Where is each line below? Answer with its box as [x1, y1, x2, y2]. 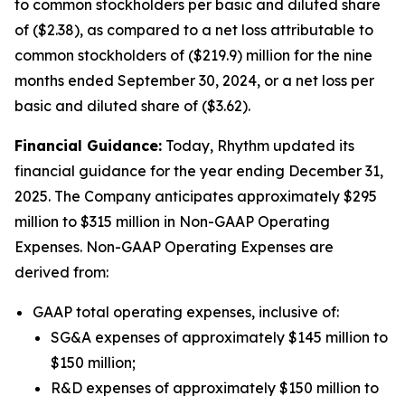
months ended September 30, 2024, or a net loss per [14, 71, 374, 89]
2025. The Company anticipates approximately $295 [14, 187, 377, 205]
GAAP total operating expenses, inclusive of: [33, 303, 339, 321]
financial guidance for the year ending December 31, [14, 162, 383, 180]
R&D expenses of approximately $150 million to [51, 379, 379, 397]
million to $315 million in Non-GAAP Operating [14, 212, 330, 231]
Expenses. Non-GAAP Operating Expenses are [14, 238, 334, 256]
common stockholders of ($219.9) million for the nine [14, 46, 372, 64]
